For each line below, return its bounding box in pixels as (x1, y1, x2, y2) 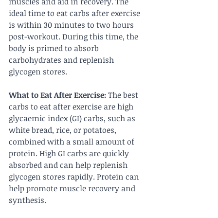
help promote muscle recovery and (9, 183, 137, 194)
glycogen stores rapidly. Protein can (9, 171, 141, 182)
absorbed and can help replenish (9, 160, 129, 171)
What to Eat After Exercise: (9, 90, 106, 101)
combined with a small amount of (9, 136, 136, 147)
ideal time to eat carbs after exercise (9, 8, 142, 19)
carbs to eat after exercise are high (9, 101, 135, 112)
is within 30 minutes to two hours (9, 19, 136, 31)
